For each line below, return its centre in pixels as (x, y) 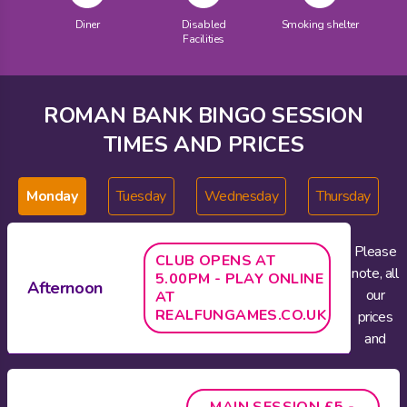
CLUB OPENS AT (215, 261)
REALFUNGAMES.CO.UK (241, 315)
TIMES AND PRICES (203, 144)
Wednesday (241, 196)
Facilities (203, 39)
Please (375, 252)
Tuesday (141, 196)
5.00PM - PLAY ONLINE (239, 279)
